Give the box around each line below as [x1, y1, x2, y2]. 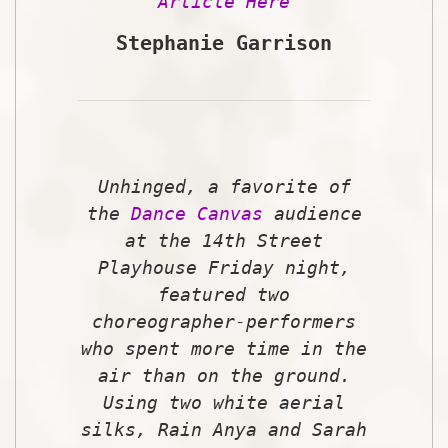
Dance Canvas [130, 202, 263, 224]
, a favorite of [185, 175, 351, 197]
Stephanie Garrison [116, 30, 332, 55]
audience [262, 202, 362, 224]
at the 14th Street [125, 229, 323, 251]
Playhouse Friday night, [97, 256, 351, 278]
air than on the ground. [97, 364, 351, 386]
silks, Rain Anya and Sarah [81, 418, 367, 440]
